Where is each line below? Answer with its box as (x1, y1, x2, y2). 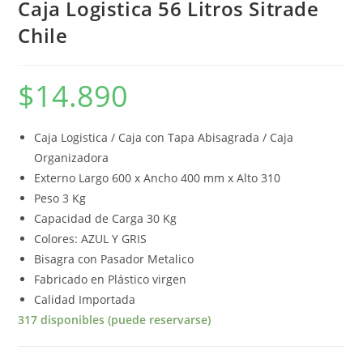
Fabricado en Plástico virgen (34, 271, 187, 287)
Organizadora (34, 149, 109, 165)
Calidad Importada (34, 291, 136, 307)
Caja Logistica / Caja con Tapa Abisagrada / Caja (34, 129, 294, 145)
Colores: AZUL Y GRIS (34, 230, 147, 246)
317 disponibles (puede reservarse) (18, 311, 211, 327)
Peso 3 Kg (34, 190, 87, 206)
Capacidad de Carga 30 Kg (34, 210, 177, 226)
